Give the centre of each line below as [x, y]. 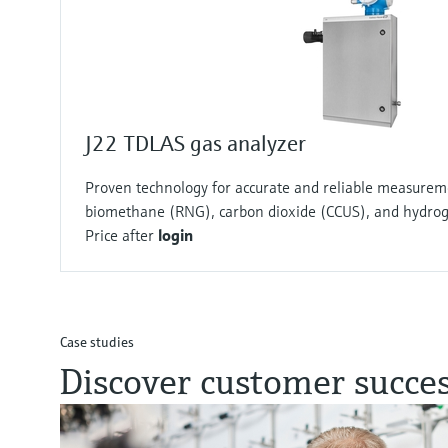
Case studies [97, 342]
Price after [121, 235]
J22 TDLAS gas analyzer [195, 144]
